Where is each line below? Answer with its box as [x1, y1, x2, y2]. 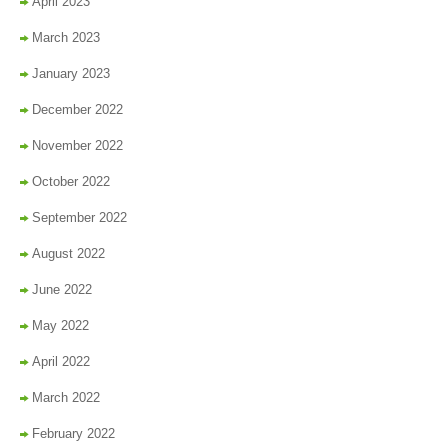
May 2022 [32, 318, 89, 334]
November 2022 [32, 138, 123, 154]
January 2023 [32, 66, 110, 82]
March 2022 [32, 390, 100, 406]
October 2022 [32, 174, 110, 190]
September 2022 [32, 210, 127, 226]
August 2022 [32, 246, 105, 262]
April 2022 [32, 354, 90, 370]
